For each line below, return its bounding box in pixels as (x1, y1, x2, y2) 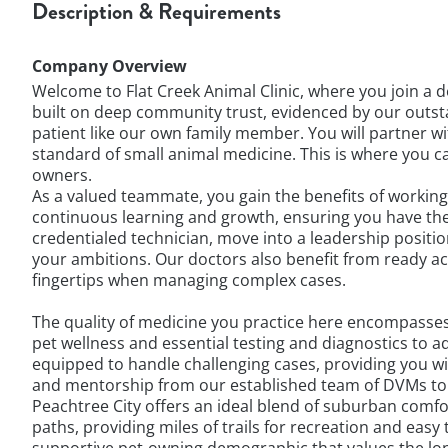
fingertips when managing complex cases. (32, 269, 346, 291)
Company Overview (32, 55, 187, 77)
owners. (32, 164, 92, 186)
